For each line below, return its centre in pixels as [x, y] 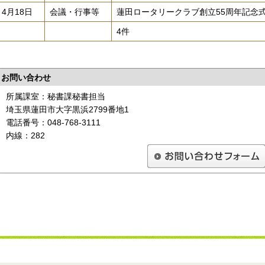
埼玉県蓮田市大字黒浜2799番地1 [67, 109]
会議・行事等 [75, 12]
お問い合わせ [26, 77]
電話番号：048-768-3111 [53, 122]
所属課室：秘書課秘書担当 [56, 96]
